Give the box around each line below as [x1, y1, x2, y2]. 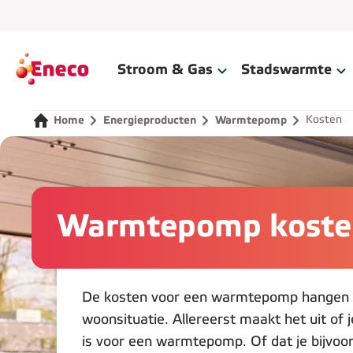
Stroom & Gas [117, 64, 213, 77]
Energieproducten [103, 116, 196, 126]
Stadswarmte [241, 64, 332, 77]
